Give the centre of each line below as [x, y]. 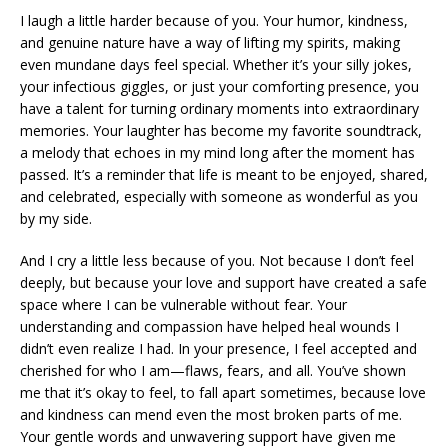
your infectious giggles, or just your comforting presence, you [219, 87]
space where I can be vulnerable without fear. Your [183, 305]
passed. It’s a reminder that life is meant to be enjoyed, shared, [224, 175]
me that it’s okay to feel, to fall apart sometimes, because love [223, 393]
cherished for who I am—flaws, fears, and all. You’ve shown [213, 371]
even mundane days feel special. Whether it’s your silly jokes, [216, 65]
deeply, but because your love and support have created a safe [223, 283]
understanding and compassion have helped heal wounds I [209, 327]
